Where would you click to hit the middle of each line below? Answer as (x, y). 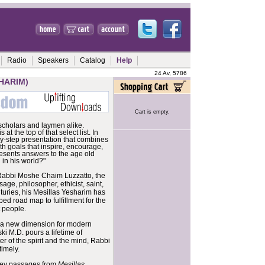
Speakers (53, 60)
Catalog (93, 60)
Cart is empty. (152, 112)
